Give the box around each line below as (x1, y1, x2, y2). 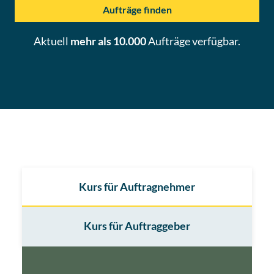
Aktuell (34, 34, 68, 48)
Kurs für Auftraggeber (84, 219, 190, 232)
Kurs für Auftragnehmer (79, 180, 195, 193)
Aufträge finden (102, 4, 172, 15)
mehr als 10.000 (70, 34, 146, 48)
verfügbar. (190, 34, 240, 48)
